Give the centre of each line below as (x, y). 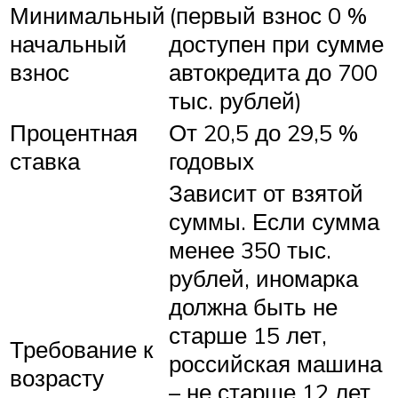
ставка (45, 160)
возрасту (57, 377)
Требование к (81, 349)
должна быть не (253, 306)
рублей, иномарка (263, 278)
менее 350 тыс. (250, 249)
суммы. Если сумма (274, 221)
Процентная (74, 132)
